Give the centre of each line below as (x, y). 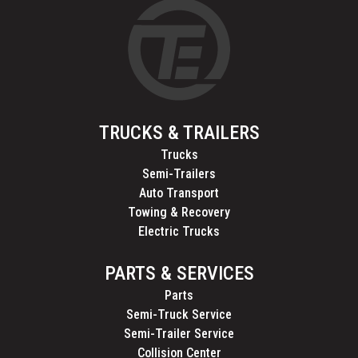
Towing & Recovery (179, 213)
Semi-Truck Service (179, 315)
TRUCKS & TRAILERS (179, 133)
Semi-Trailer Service (179, 334)
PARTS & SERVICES (179, 274)
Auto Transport (179, 193)
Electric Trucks (179, 232)
